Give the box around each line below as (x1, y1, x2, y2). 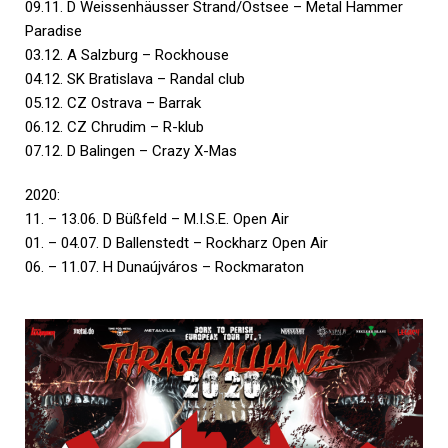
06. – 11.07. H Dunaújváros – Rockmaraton (25, 257, 304, 276)
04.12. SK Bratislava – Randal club (25, 69, 245, 88)
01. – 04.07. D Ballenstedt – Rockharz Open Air (25, 233, 328, 252)
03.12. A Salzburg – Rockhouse (25, 45, 229, 64)
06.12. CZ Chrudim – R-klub (25, 117, 204, 136)
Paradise (25, 21, 82, 40)
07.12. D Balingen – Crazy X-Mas (25, 141, 237, 160)
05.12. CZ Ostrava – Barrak (25, 93, 201, 112)
